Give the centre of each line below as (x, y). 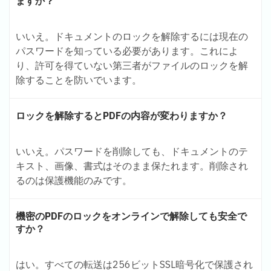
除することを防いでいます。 (79, 80)
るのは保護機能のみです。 (74, 181)
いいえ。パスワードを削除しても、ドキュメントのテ (132, 152)
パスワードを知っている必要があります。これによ (127, 51)
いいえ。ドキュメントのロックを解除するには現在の (132, 37)
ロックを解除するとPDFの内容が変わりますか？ (122, 116)
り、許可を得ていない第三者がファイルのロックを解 (132, 66)
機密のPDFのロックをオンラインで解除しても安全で (131, 216)
